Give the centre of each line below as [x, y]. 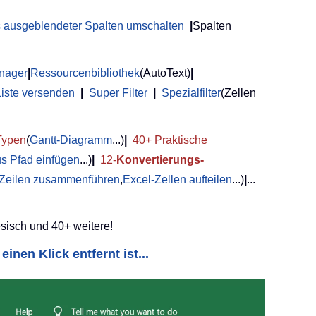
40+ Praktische [170, 140]
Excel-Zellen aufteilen [177, 180]
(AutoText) [165, 73]
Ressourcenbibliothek [85, 73]
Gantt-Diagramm [71, 140]
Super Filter [118, 93]
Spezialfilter [191, 93]
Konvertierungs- [160, 160]
